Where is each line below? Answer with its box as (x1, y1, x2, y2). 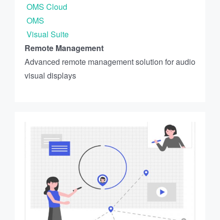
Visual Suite (25, 28, 69, 40)
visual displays (25, 69, 76, 81)
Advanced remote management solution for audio (25, 55, 195, 67)
